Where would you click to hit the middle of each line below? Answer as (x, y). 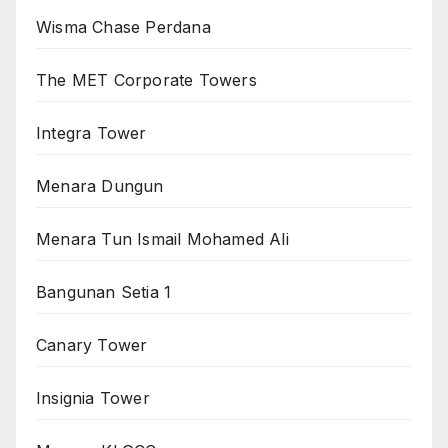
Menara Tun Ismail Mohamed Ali (162, 238)
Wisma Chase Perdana (123, 26)
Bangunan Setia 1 (104, 291)
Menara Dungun (100, 185)
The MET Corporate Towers (146, 79)
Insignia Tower (93, 397)
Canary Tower (92, 344)
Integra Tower (91, 132)
